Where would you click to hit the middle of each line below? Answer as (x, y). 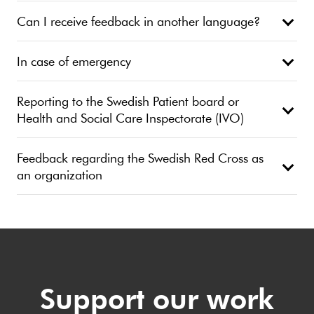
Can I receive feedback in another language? (138, 21)
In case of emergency (74, 61)
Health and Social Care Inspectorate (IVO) (130, 118)
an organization (60, 175)
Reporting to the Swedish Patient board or (128, 101)
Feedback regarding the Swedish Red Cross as (140, 158)
